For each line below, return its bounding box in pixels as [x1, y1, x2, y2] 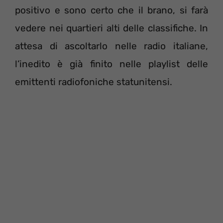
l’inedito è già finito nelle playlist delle [15, 58, 208, 70]
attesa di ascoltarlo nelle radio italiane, [15, 40, 208, 52]
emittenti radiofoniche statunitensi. [15, 76, 172, 88]
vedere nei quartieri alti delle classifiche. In [15, 22, 208, 34]
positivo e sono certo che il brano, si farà [15, 4, 208, 16]
